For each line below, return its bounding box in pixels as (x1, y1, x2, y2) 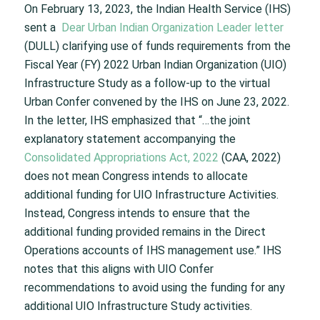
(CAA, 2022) (218, 151, 281, 165)
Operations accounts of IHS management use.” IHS (24, 244, 281, 258)
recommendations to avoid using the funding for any (24, 281, 285, 295)
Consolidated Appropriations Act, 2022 (24, 151, 219, 165)
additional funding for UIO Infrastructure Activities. (24, 188, 279, 202)
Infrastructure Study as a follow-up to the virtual (24, 76, 270, 91)
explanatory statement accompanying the (24, 132, 236, 146)
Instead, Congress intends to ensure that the (24, 206, 250, 221)
